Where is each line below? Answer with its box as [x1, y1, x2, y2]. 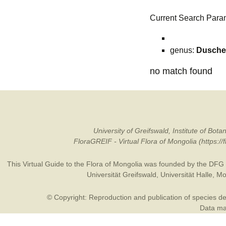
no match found [150, 66, 212, 76]
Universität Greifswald [86, 171, 156, 179]
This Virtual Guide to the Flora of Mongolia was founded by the [7, 160, 209, 168]
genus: [170, 46, 196, 54]
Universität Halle [160, 171, 212, 179]
